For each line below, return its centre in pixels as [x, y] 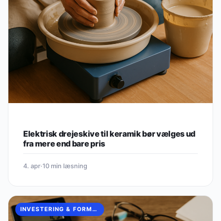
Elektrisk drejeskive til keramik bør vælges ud [110, 133]
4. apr [32, 166]
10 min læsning [65, 166]
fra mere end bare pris [64, 143]
